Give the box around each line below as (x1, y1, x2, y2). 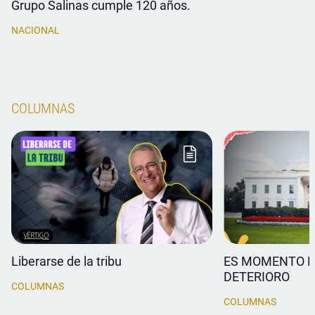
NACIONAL (11, 24, 60, 36)
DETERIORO (224, 269, 290, 284)
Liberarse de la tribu (11, 254, 122, 269)
